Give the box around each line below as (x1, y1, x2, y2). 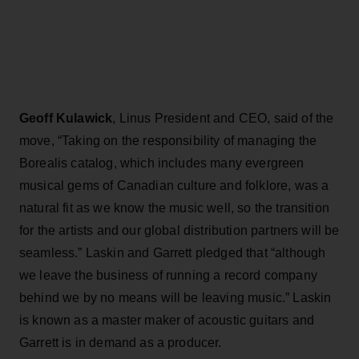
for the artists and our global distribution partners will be (19, 223, 340, 237)
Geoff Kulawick (19, 111, 113, 125)
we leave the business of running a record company (19, 268, 317, 282)
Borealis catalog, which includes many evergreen (19, 155, 305, 170)
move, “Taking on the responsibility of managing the (19, 133, 317, 147)
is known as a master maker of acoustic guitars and (19, 313, 315, 327)
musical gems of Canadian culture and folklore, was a (19, 178, 329, 192)
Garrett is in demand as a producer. (19, 335, 222, 349)
